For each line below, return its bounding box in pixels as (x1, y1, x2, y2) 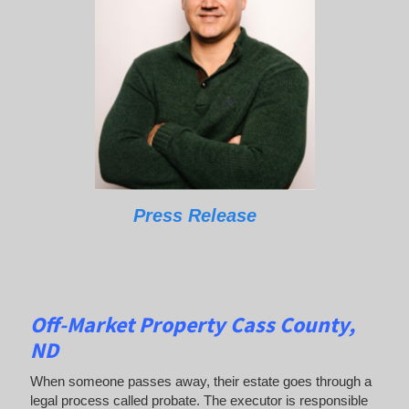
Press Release (132, 204, 257, 225)
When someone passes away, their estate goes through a (29, 373, 372, 390)
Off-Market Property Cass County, (29, 309, 355, 339)
